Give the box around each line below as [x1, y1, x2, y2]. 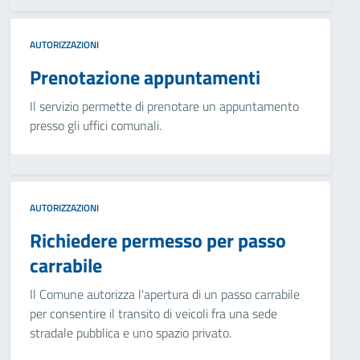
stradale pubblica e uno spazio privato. [30, 323, 231, 342]
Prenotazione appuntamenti [30, 63, 260, 92]
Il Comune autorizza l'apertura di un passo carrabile [30, 284, 300, 304]
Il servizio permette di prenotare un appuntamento [30, 96, 299, 116]
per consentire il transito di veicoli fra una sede [30, 304, 277, 323]
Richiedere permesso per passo [30, 226, 286, 255]
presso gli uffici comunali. [30, 116, 162, 135]
